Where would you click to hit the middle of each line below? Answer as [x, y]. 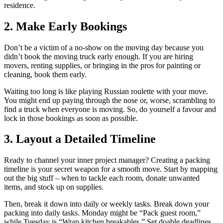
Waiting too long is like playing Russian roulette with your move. [106, 91]
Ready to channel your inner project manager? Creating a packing [107, 160]
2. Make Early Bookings [65, 26]
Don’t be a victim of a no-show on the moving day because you [104, 47]
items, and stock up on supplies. [54, 187]
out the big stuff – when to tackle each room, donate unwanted [102, 178]
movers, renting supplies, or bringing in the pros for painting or [102, 65]
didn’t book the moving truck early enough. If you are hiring [99, 56]
